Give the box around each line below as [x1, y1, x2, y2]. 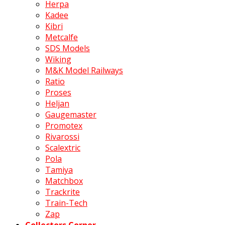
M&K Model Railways [45, 65, 123, 76]
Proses [45, 87, 71, 98]
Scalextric [45, 142, 80, 154]
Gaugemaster [45, 109, 96, 121]
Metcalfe [45, 32, 78, 43]
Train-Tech [45, 197, 87, 209]
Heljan [45, 98, 69, 109]
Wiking [45, 54, 71, 65]
